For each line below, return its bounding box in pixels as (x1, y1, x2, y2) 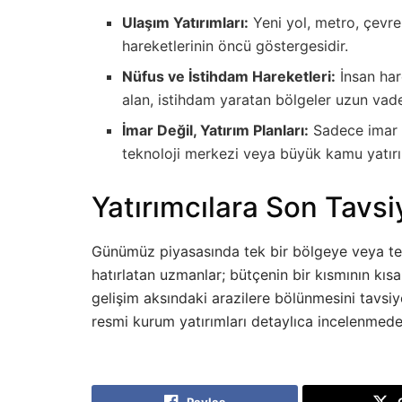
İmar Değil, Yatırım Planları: (122, 120, 310, 139)
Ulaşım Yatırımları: (122, 13, 249, 31)
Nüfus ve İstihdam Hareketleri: (122, 66, 336, 85)
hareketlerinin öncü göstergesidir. (122, 36, 349, 55)
